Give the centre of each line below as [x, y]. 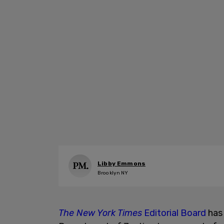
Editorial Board [174, 213]
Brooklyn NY [113, 173]
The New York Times [100, 213]
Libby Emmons [122, 163]
